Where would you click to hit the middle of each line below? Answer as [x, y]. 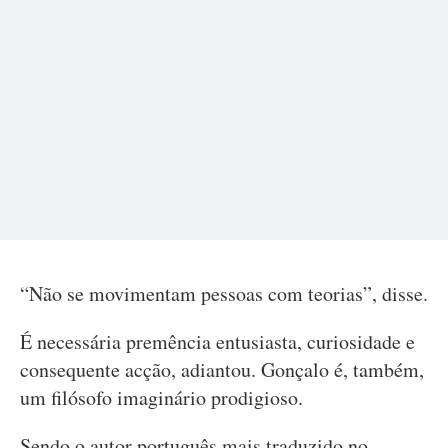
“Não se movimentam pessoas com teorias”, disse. [224, 293]
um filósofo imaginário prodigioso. [161, 397]
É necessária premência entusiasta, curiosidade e [217, 341]
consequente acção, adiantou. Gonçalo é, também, [222, 369]
